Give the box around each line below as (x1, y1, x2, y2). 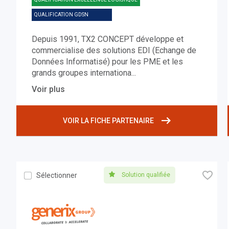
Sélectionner (36, 171, 78, 180)
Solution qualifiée (120, 171, 170, 179)
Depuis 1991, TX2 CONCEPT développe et (32, 34, 184, 44)
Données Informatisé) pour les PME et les (32, 57, 184, 67)
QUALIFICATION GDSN (34, 12, 89, 18)
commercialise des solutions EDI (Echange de (32, 45, 197, 56)
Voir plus (32, 84, 65, 95)
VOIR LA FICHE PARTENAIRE (62, 117, 154, 125)
